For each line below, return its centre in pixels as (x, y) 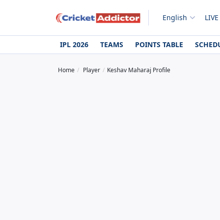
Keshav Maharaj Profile (139, 70)
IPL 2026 (74, 44)
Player (92, 70)
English (175, 17)
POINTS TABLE (159, 44)
